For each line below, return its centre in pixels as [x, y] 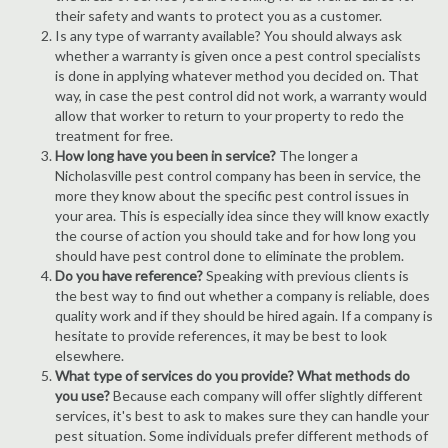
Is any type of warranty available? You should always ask [228, 35]
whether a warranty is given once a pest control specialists [238, 55]
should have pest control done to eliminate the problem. [229, 255]
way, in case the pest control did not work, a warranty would [241, 95]
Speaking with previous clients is [306, 275]
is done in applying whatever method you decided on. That [237, 75]
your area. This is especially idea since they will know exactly [242, 215]
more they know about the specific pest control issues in [232, 195]
